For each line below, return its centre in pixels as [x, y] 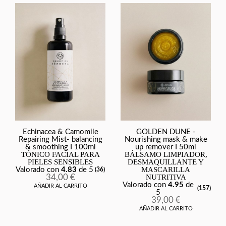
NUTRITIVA [166, 177]
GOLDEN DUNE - [166, 132]
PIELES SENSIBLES [60, 162]
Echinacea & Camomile [60, 132]
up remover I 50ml [166, 147]
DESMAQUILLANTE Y [166, 162]
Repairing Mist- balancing [60, 139]
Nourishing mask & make [166, 139]
